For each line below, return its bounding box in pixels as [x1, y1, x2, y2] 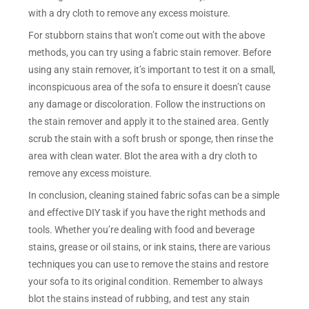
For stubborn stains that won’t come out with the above [28, 29, 266, 41]
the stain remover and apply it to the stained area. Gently [28, 115, 270, 127]
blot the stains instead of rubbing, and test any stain [28, 292, 250, 304]
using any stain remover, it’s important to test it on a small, [28, 63, 276, 75]
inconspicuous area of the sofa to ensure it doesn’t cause [28, 81, 271, 92]
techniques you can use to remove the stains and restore [28, 258, 269, 270]
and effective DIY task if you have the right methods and [28, 206, 266, 218]
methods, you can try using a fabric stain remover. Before [28, 46, 272, 58]
